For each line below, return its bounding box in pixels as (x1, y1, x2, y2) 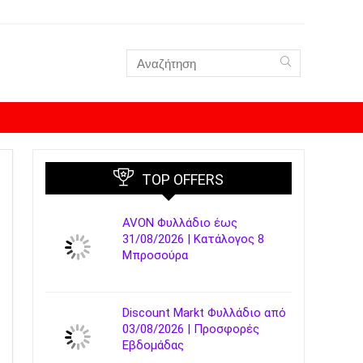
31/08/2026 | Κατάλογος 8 (122, 232, 264, 246)
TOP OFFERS (142, 171, 224, 188)
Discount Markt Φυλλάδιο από (122, 305, 286, 320)
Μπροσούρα (122, 248, 188, 263)
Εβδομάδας (122, 338, 184, 352)
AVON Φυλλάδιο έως (122, 216, 237, 230)
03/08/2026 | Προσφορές (122, 322, 259, 336)
